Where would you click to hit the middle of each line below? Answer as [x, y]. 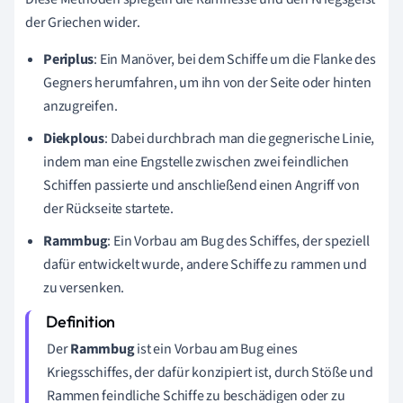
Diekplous [74, 138]
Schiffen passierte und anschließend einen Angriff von [201, 185]
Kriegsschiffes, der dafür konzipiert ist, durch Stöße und [210, 372]
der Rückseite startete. [108, 208]
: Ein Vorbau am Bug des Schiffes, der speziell [238, 241]
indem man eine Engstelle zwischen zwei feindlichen [196, 161]
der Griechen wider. [83, 22]
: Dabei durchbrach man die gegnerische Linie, [240, 138]
